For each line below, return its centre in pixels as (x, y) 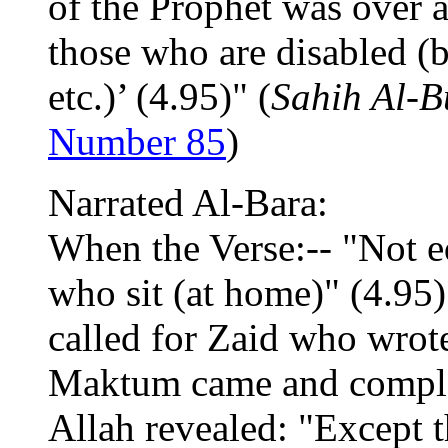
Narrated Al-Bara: (188, 202)
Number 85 (137, 141)
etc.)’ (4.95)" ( (159, 96)
